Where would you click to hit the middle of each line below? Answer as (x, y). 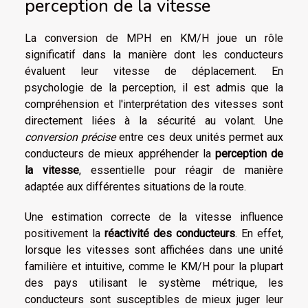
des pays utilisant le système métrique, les (154, 283)
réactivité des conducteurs (170, 234)
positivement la (65, 234)
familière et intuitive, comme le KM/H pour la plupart (154, 267)
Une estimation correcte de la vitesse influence (154, 217)
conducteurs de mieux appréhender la (120, 154)
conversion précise (70, 137)
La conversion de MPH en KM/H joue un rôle (154, 38)
